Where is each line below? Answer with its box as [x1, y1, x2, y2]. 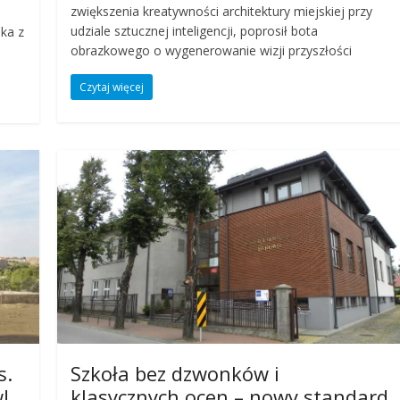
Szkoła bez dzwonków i [71, 360, 280, 387]
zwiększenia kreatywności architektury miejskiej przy [71, 3, 373, 21]
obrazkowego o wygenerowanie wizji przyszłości [71, 42, 353, 60]
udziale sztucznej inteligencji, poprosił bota [71, 22, 319, 40]
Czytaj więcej [79, 79, 145, 96]
